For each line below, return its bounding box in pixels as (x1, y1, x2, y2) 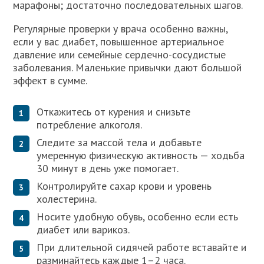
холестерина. (37, 192, 97, 206)
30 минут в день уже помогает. (37, 161, 179, 175)
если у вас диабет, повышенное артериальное (13, 35, 225, 49)
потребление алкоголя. (37, 117, 143, 131)
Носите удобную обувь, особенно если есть (37, 209, 239, 223)
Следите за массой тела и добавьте (37, 135, 202, 149)
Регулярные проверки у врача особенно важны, (13, 22, 228, 36)
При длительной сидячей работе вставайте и (37, 240, 247, 254)
